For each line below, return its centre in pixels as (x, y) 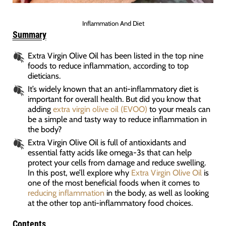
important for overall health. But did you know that (114, 99)
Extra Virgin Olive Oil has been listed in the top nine (115, 56)
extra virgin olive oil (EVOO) (100, 109)
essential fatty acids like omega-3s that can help (109, 153)
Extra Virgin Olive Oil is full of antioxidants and (107, 143)
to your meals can (179, 109)
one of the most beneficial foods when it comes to (114, 183)
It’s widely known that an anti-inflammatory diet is (113, 89)
